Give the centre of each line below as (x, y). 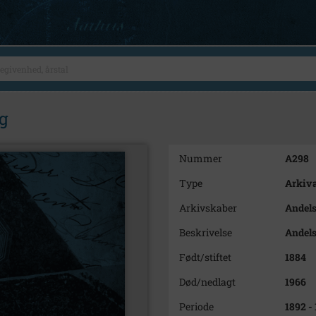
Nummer (201, 158)
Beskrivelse (206, 232)
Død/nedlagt (207, 282)
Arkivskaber (208, 208)
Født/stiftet (205, 257)
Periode (196, 306)
